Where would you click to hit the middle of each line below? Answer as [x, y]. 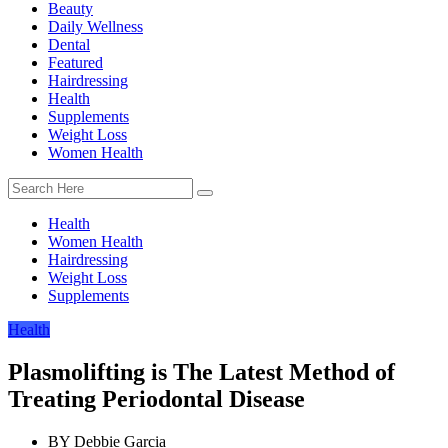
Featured [75, 62]
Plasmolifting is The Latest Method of [201, 371]
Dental [69, 44]
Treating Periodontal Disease [156, 398]
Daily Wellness [95, 26]
